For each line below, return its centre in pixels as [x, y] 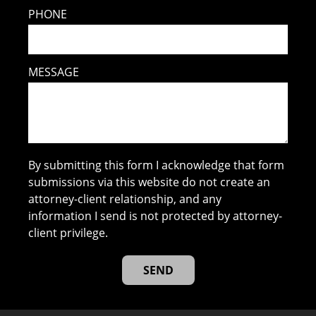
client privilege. [68, 233]
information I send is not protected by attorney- [156, 216]
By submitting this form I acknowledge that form [157, 165]
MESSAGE [54, 72]
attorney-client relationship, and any [125, 199]
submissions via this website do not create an [150, 182]
